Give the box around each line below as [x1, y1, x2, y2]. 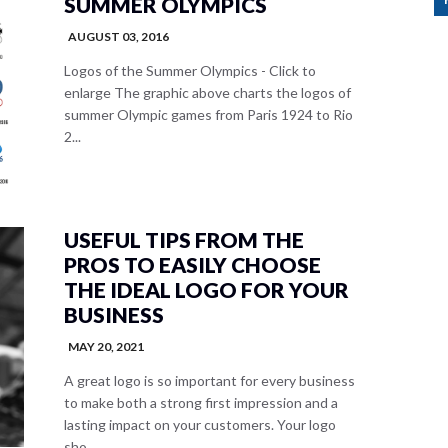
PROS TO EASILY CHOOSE [64, 252, 321, 277]
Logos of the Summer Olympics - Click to [64, 62, 316, 79]
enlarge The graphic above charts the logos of [64, 84, 351, 101]
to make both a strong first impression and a [64, 394, 338, 411]
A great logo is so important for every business [64, 372, 355, 389]
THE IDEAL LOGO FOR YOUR [64, 277, 349, 302]
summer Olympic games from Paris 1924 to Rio [64, 106, 353, 123]
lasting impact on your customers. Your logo [64, 416, 336, 433]
